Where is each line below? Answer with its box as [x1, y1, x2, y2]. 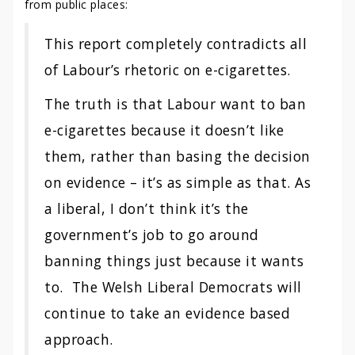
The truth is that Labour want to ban [44, 94, 306, 113]
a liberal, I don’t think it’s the [44, 199, 249, 218]
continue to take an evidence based [44, 303, 290, 323]
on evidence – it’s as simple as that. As [44, 173, 311, 192]
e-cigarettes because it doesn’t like [44, 120, 284, 139]
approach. [44, 330, 113, 349]
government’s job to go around [44, 225, 259, 244]
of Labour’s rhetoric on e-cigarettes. [44, 60, 291, 79]
